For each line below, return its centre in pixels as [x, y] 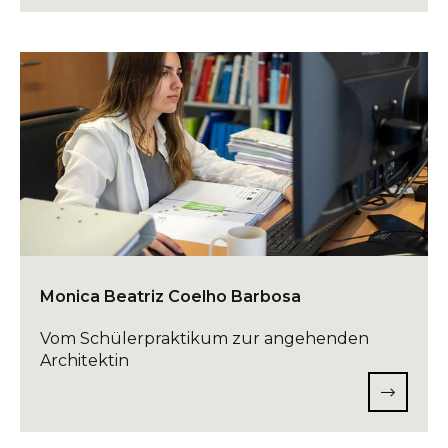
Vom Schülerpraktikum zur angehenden [204, 338]
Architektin [84, 360]
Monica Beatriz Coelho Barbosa [170, 296]
